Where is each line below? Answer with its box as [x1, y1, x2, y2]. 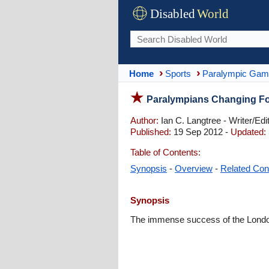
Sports [165, 68, 191, 79]
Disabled [150, 7, 195, 21]
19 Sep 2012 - [171, 127, 231, 137]
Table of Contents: [130, 147, 201, 157]
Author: [130, 115, 159, 125]
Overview [175, 163, 213, 174]
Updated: [231, 127, 266, 137]
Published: [130, 127, 171, 137]
